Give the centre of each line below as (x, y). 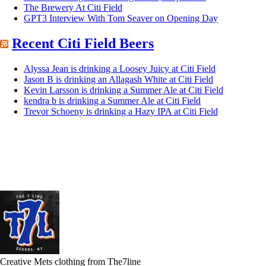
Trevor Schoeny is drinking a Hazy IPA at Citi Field (121, 112)
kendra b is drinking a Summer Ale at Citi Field (112, 101)
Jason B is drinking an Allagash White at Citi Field (118, 80)
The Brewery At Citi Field (73, 8)
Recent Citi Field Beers (83, 44)
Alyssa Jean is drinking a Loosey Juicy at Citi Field (120, 69)
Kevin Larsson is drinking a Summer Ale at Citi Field (123, 90)
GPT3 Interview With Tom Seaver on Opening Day (121, 18)
